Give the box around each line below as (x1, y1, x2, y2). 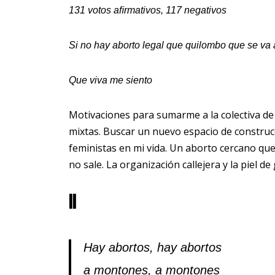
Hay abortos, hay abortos (83, 241, 222, 255)
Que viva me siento (69, 75, 152, 86)
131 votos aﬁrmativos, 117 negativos (69, 5, 227, 16)
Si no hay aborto (69, 40, 142, 51)
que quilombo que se (166, 40, 260, 51)
